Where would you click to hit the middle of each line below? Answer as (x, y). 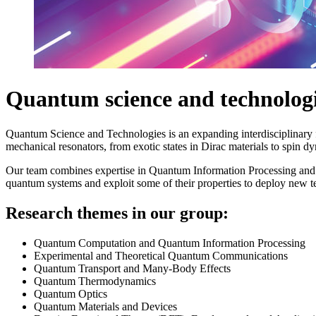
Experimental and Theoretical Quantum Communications (161, 255)
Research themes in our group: (117, 213)
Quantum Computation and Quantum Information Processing (170, 243)
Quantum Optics (71, 293)
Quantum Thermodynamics (95, 281)
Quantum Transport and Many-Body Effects (132, 268)
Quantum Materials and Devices (105, 306)
